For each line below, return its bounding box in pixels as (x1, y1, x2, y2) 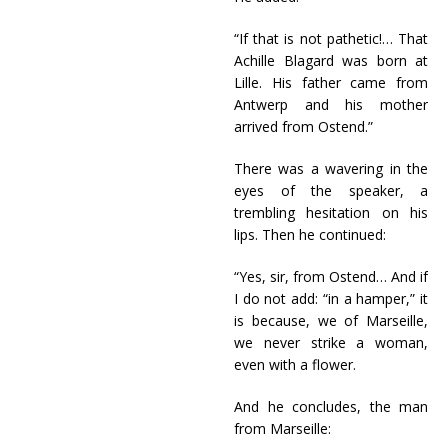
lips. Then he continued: (234, 225, 386, 244)
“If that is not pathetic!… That (234, 29, 428, 48)
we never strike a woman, (234, 333, 428, 352)
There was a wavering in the (234, 159, 428, 178)
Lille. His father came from (234, 73, 428, 92)
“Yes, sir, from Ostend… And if (234, 267, 428, 286)
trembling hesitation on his (234, 203, 428, 222)
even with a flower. (234, 355, 356, 374)
